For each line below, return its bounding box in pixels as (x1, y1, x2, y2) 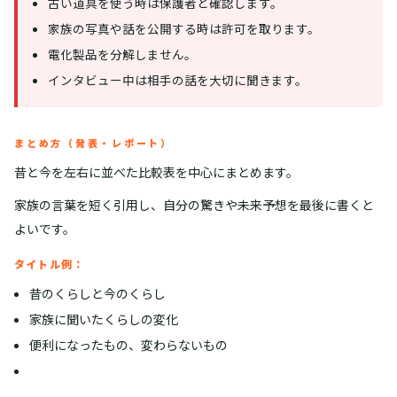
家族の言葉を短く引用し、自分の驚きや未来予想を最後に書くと (14, 196, 374, 214)
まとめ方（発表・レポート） (14, 136, 173, 151)
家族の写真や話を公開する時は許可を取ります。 (48, 19, 321, 38)
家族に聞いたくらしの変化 (28, 310, 178, 329)
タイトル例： (14, 256, 85, 272)
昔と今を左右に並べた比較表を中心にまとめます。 (14, 163, 299, 182)
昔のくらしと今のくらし (28, 284, 166, 303)
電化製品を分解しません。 (48, 45, 198, 64)
